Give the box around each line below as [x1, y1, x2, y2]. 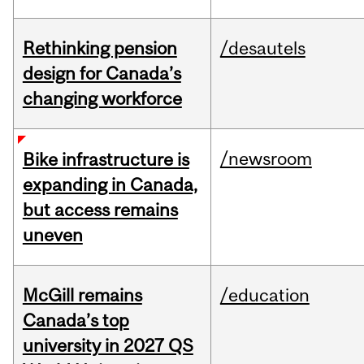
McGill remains [22, 284, 142, 306]
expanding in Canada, [22, 174, 197, 196]
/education [219, 284, 310, 306]
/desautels [219, 37, 305, 59]
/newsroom [219, 148, 312, 170]
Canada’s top [22, 310, 129, 331]
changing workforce [22, 88, 182, 110]
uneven [22, 224, 83, 246]
